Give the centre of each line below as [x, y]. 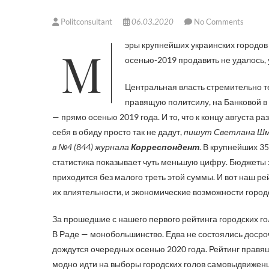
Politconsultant [86, 22]
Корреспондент [165, 147]
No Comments [219, 22]
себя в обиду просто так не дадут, [118, 132]
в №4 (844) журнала [92, 147]
